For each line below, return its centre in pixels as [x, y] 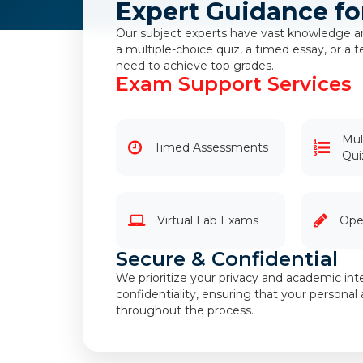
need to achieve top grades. [195, 66]
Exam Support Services [234, 84]
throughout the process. [185, 310]
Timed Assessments [211, 147]
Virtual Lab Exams [208, 220]
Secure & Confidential [227, 259]
